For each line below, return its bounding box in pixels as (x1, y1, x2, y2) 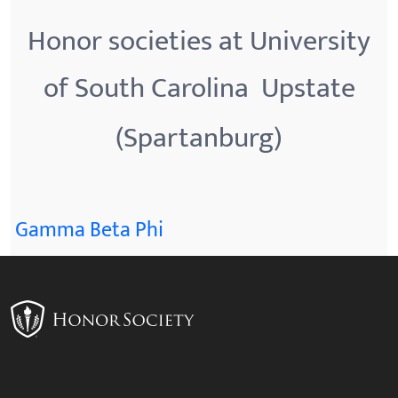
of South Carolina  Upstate (43, 65, 355, 112)
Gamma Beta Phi (15, 212, 163, 248)
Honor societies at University (28, 18, 370, 65)
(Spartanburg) (115, 115, 283, 162)
